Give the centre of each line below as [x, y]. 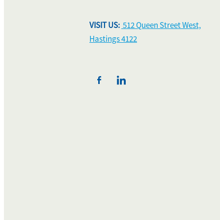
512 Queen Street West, [161, 26]
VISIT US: [105, 26]
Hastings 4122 [113, 39]
